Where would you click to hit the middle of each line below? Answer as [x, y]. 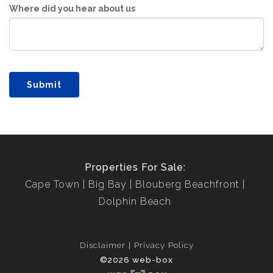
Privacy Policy [164, 245]
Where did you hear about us [72, 8]
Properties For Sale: [135, 167]
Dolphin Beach [135, 201]
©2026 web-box [136, 259]
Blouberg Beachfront [187, 184]
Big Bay [108, 184]
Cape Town [52, 184]
